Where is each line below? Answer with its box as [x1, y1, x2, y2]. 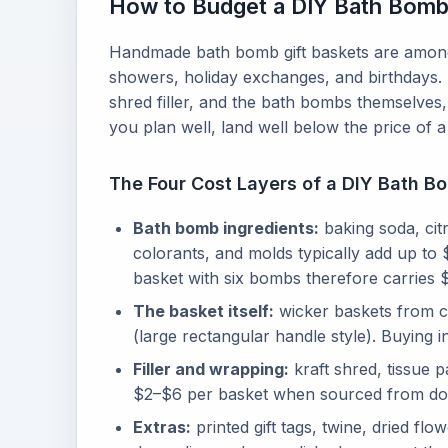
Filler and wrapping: [133, 359, 289, 379]
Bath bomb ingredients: [133, 218, 319, 238]
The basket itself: [133, 301, 274, 321]
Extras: [133, 417, 191, 437]
